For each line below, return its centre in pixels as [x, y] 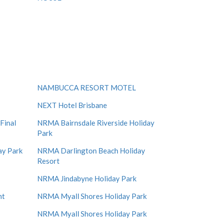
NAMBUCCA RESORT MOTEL [87, 88]
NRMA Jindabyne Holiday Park [87, 178]
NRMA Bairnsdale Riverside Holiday [96, 123]
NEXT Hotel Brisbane [72, 105]
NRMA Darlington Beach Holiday [91, 151]
